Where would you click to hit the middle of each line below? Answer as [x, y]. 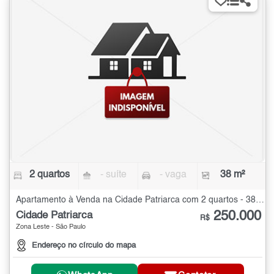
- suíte [114, 175]
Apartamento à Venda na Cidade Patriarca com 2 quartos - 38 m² [260, 200]
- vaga [173, 175]
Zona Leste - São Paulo [51, 228]
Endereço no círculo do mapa [84, 245]
